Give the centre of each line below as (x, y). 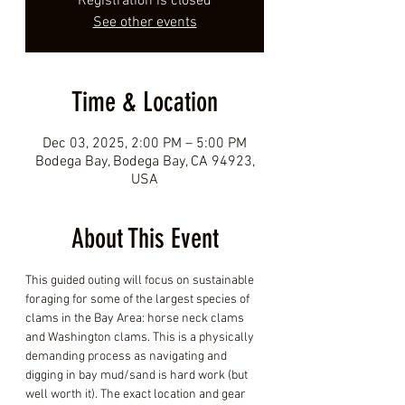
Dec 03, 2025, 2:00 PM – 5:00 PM (145, 144)
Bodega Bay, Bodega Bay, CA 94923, (145, 162)
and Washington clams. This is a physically (141, 338)
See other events (145, 23)
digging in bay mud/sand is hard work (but (138, 376)
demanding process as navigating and (127, 357)
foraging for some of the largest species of (139, 300)
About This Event (145, 239)
